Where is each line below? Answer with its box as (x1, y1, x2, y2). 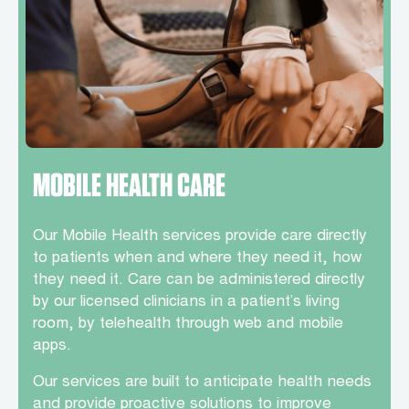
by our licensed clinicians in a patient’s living (33, 295, 340, 311)
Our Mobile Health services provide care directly (33, 229, 367, 246)
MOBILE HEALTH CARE (33, 164, 225, 205)
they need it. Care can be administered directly (33, 273, 365, 289)
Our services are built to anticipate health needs (33, 375, 372, 392)
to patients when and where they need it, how (33, 251, 362, 267)
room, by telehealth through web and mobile (33, 317, 343, 333)
